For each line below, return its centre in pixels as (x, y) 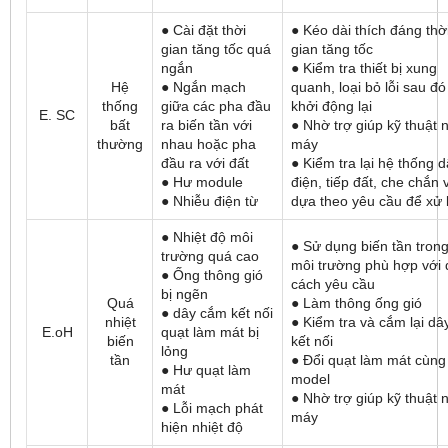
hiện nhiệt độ (202, 427)
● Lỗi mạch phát (212, 408)
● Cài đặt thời (203, 30)
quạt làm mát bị (210, 332)
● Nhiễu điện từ (209, 201)
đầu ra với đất (205, 163)
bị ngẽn (184, 294)
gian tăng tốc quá (216, 49)
